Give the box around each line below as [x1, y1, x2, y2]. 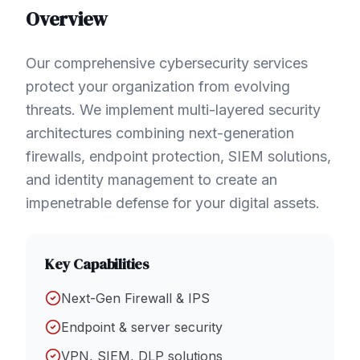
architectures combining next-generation [26, 124, 294, 141]
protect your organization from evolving [26, 77, 290, 95]
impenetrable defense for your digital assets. [26, 194, 320, 211]
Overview [26, 5, 108, 32]
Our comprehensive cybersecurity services [26, 54, 308, 72]
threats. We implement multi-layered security [26, 100, 321, 118]
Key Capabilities [45, 253, 150, 274]
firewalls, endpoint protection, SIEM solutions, [26, 147, 331, 165]
